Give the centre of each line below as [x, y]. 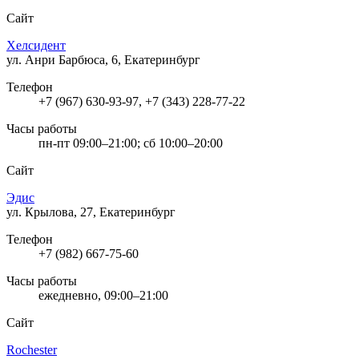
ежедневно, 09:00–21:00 [103, 295]
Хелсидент [36, 45]
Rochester [32, 349]
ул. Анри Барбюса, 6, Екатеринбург [103, 59]
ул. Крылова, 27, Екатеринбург [91, 212]
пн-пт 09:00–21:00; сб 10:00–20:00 [131, 143]
